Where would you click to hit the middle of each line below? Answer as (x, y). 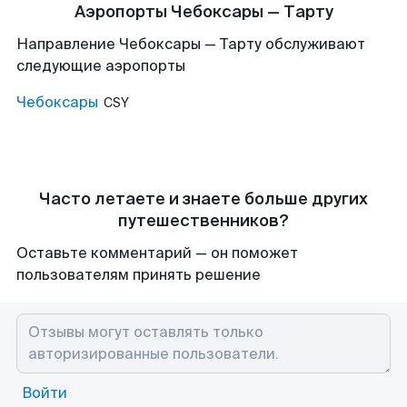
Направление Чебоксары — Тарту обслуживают (191, 44)
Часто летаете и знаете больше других (203, 199)
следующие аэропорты (101, 66)
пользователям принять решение (139, 275)
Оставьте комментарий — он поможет (157, 253)
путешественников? (203, 221)
